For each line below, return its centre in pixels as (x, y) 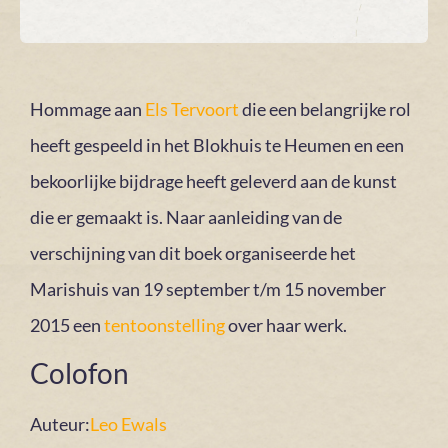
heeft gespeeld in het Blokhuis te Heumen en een (217, 144)
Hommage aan (87, 108)
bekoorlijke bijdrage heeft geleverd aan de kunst (213, 180)
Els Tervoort (192, 108)
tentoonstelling (164, 324)
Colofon (79, 372)
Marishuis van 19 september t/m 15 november (208, 288)
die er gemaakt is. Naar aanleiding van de (186, 216)
